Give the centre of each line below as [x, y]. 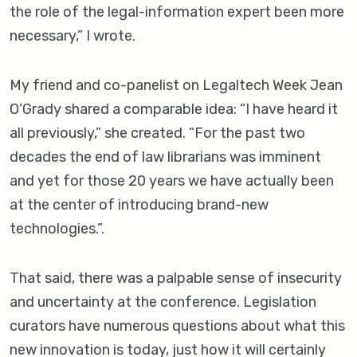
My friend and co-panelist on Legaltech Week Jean [176, 86]
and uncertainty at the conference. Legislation [163, 302]
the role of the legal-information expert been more [177, 12]
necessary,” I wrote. [73, 36]
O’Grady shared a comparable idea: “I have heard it [174, 110]
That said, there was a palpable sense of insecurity [176, 279]
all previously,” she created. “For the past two [157, 133]
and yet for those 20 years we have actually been [172, 181]
